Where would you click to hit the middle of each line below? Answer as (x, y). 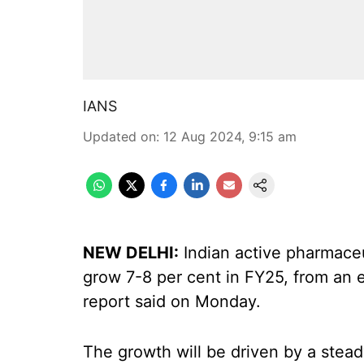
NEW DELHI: (131, 253)
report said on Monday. (172, 301)
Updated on (119, 136)
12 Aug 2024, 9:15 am (230, 136)
